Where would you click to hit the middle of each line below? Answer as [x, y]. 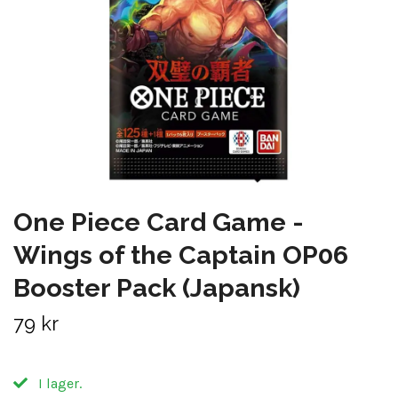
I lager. [58, 383]
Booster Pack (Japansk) [157, 288]
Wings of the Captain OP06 [181, 255]
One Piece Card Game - [159, 222]
